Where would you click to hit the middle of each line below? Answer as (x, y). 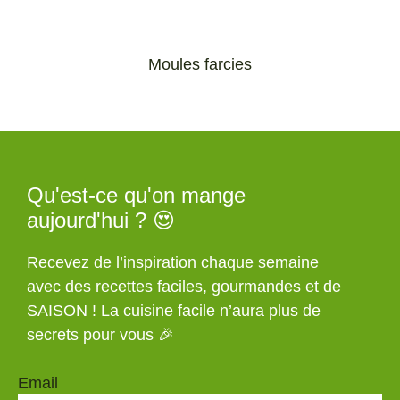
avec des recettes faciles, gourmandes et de (184, 287)
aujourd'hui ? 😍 (101, 221)
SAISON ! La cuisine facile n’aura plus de (174, 311)
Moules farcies (200, 65)
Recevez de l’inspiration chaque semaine (173, 263)
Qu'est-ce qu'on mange (136, 196)
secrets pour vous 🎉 (100, 335)
